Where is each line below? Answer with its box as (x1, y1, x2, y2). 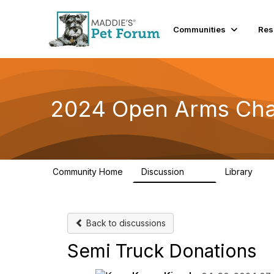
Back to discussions (84, 218, 166, 228)
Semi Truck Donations (67, 240, 256, 262)
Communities (173, 24, 226, 34)
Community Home (53, 166, 123, 177)
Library (225, 166, 255, 177)
